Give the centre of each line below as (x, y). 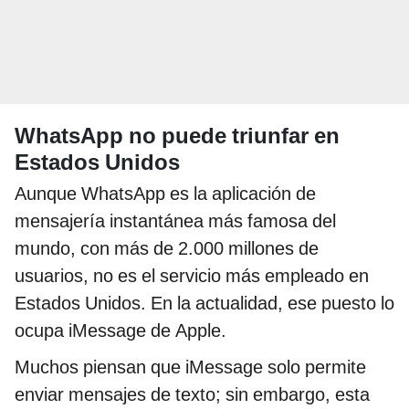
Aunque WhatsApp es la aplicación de (165, 193)
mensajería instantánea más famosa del (175, 220)
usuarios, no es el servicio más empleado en (192, 275)
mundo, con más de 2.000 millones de (167, 248)
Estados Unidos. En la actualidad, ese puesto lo (204, 303)
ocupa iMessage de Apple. (121, 330)
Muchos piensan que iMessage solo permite (190, 367)
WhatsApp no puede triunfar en (177, 136)
